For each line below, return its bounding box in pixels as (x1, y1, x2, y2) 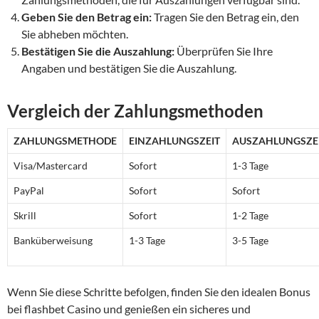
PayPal (14, 184, 44, 197)
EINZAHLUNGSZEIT (129, 134, 220, 147)
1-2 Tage (232, 209, 268, 221)
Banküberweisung (14, 234, 93, 246)
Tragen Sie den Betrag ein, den (152, 9, 299, 23)
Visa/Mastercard (14, 159, 88, 172)
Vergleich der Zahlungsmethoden (7, 100, 263, 121)
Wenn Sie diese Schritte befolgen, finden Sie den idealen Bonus (7, 284, 310, 298)
